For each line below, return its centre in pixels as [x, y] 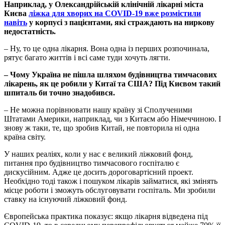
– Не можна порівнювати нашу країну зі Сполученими [98, 110]
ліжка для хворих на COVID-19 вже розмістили [115, 14]
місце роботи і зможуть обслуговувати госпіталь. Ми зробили [110, 190]
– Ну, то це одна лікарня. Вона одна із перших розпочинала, [107, 49]
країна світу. [25, 137]
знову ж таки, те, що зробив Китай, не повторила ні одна [102, 128]
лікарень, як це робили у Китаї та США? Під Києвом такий [112, 84]
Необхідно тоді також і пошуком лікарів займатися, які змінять [111, 181]
